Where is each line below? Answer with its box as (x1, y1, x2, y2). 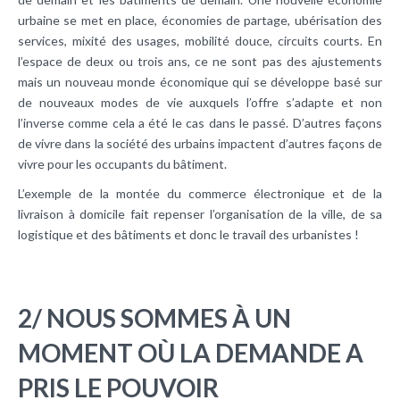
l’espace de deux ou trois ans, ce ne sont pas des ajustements (18, 54, 382, 70)
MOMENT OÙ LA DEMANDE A (18, 337, 363, 369)
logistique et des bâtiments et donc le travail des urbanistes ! (18, 227, 359, 243)
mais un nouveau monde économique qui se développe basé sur (18, 74, 382, 90)
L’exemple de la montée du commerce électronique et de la (18, 186, 382, 202)
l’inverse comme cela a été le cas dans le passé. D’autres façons (18, 115, 382, 131)
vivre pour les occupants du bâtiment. (18, 156, 227, 172)
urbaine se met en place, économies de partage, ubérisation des (18, 12, 382, 29)
